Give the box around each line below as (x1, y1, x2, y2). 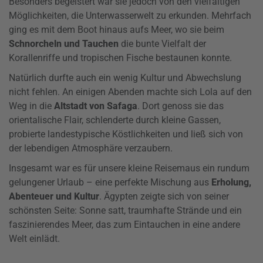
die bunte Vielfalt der (119, 38, 206, 50)
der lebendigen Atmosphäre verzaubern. (9, 143, 173, 154)
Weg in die (9, 100, 54, 112)
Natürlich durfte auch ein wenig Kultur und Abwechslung (9, 72, 241, 84)
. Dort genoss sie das (137, 100, 224, 112)
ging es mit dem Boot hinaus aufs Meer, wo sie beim (9, 24, 224, 36)
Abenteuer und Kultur (9, 191, 99, 203)
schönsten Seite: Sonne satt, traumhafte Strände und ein (9, 205, 242, 217)
